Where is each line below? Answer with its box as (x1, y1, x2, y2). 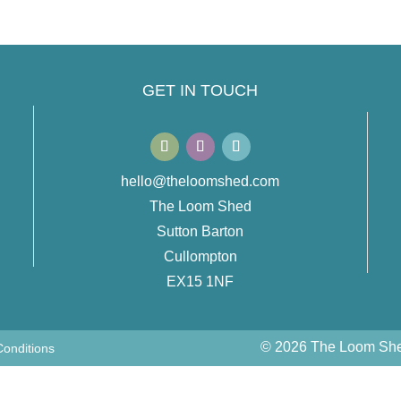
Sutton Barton (157, 223, 244, 239)
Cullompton (163, 248, 237, 264)
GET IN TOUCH (142, 81, 259, 99)
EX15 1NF (166, 273, 235, 289)
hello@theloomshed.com (121, 173, 280, 189)
